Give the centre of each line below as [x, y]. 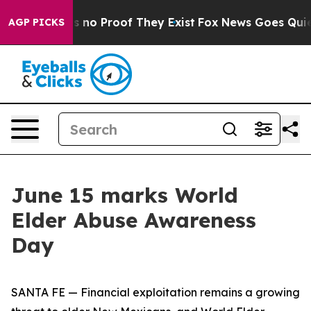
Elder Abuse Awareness [134, 220]
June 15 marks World [125, 195]
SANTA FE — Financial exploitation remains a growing [155, 292]
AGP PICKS [36, 22]
